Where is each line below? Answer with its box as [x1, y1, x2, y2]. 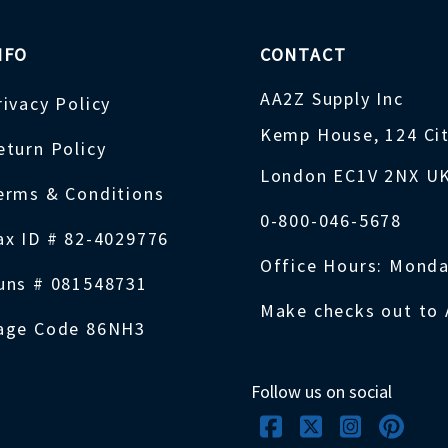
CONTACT [259, 42, 347, 66]
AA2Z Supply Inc [259, 87, 404, 111]
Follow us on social [250, 380, 392, 404]
